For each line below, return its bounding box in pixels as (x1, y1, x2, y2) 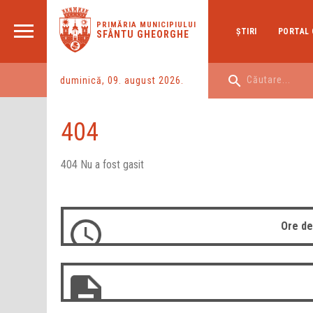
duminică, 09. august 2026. (60, 74, 184, 86)
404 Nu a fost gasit (61, 158, 145, 172)
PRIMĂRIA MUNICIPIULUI (96, 20, 196, 29)
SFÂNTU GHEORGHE (96, 29, 189, 40)
